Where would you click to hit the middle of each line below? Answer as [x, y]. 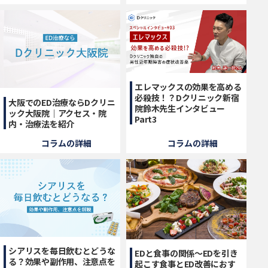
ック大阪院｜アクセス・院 [57, 113]
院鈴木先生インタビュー [180, 109]
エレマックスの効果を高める [188, 87]
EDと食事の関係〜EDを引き [186, 253]
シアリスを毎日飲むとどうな [62, 251]
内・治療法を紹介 [41, 124]
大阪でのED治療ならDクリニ [62, 102]
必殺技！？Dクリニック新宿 [187, 98]
